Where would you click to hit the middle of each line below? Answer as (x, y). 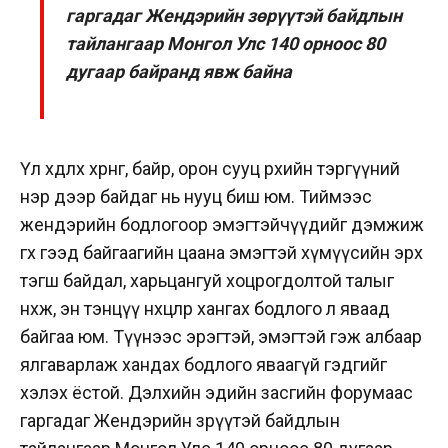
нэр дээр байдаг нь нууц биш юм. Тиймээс (196, 196)
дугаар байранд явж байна (179, 71)
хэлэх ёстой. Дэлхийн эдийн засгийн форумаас (216, 392)
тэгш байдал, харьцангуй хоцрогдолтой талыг (207, 280)
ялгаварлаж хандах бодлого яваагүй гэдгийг (203, 364)
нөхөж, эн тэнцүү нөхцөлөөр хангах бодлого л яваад (205, 308)
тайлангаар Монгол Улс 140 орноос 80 (226, 43)
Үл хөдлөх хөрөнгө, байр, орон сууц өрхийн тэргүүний (210, 168)
